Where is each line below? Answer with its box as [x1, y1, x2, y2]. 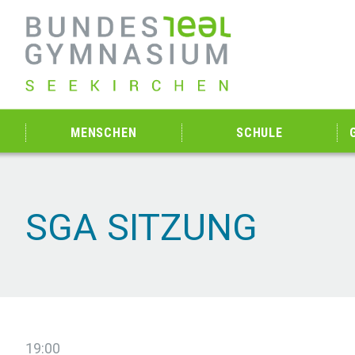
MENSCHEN [70, 125, 137, 140]
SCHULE [235, 125, 284, 140]
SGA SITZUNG [25, 206, 258, 249]
